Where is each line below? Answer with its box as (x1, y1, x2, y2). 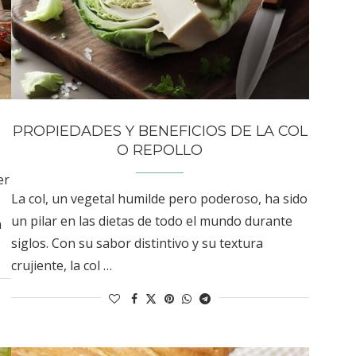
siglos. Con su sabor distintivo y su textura (10, 234, 263, 252)
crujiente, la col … (10, 256, 112, 274)
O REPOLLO (117, 141, 203, 159)
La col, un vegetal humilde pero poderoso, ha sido (10, 189, 308, 207)
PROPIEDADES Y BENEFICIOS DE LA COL (12, 122, 308, 140)
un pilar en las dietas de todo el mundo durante (10, 211, 292, 230)
